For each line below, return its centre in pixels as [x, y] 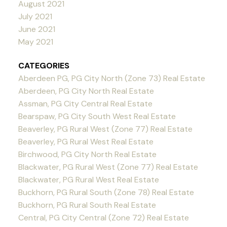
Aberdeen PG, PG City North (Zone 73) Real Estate [111, 78]
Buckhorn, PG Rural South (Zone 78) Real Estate [106, 192]
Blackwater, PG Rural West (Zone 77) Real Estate [108, 167]
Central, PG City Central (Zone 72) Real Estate [103, 217]
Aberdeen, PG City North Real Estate [86, 91]
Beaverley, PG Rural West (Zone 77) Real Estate [105, 129]
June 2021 [36, 29]
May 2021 [35, 42]
